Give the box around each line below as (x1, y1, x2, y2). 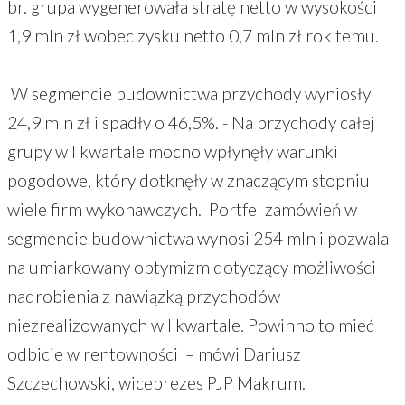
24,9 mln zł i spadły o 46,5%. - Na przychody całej (7, 111, 375, 133)
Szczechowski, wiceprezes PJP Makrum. (7, 372, 306, 393)
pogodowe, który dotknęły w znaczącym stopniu (7, 169, 370, 191)
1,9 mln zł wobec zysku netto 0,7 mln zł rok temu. (7, 24, 379, 46)
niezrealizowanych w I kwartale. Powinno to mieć (7, 314, 374, 335)
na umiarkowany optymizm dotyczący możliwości (7, 256, 376, 278)
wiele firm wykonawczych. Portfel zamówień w (7, 198, 357, 220)
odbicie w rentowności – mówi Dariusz (7, 343, 301, 364)
